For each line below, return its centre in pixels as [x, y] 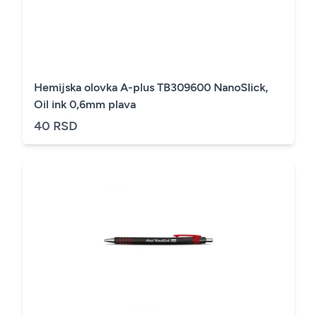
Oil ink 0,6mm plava [85, 104]
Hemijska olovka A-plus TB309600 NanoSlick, [151, 87]
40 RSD [56, 126]
